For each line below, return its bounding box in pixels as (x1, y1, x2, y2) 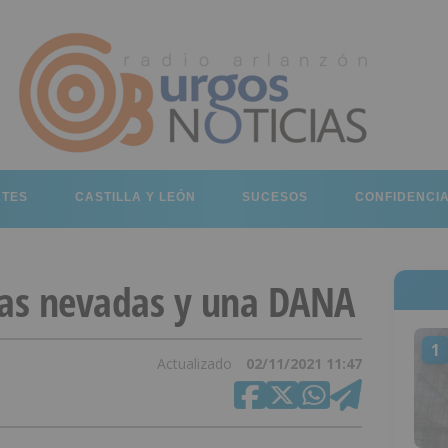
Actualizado (156, 354, 236, 373)
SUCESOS (242, 190, 309, 204)
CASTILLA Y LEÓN (74, 190, 196, 204)
